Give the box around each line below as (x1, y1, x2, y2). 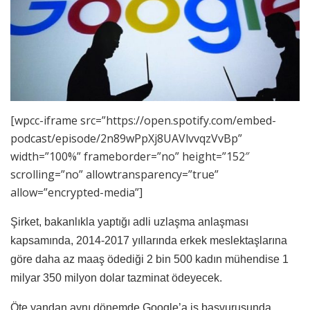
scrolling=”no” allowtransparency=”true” (10, 166, 219, 182)
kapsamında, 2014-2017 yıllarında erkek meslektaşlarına (10, 234, 287, 246)
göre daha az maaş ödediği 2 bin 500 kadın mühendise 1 (10, 253, 289, 265)
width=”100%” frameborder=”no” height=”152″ (10, 148, 249, 164)
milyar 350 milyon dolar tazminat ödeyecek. (10, 271, 222, 284)
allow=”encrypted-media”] (10, 184, 143, 200)
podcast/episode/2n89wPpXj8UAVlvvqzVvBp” (10, 130, 242, 146)
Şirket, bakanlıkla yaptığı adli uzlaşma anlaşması (10, 215, 248, 228)
